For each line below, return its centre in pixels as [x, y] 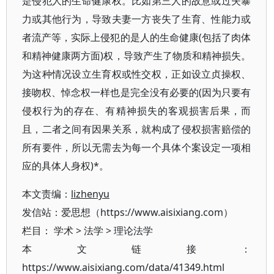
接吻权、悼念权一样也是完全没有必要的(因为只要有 [137, 92]
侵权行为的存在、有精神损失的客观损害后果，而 [137, 111]
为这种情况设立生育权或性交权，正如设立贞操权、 [137, 74]
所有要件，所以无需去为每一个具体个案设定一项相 [137, 147]
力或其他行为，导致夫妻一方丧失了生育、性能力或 [137, 19]
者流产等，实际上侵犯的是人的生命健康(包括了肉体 [137, 37]
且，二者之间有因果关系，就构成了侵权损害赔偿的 [137, 129]
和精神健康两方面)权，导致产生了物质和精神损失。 [137, 56]
